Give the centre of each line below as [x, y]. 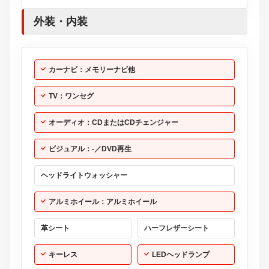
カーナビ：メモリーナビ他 [92, 69]
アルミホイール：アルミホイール [103, 201]
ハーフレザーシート [177, 228]
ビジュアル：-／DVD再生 [90, 149]
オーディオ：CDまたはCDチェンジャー [113, 122]
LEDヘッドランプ [181, 254]
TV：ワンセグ [71, 96]
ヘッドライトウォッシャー [84, 175]
